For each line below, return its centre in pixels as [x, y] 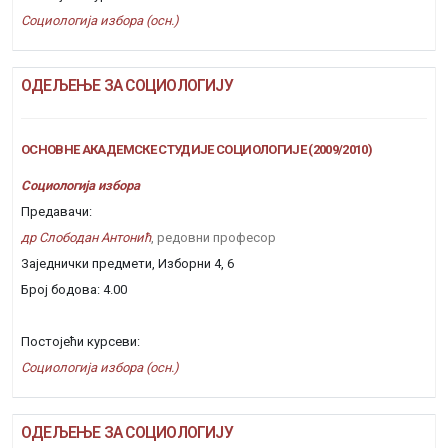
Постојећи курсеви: [80, 341]
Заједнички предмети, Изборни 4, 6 [127, 263]
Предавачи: [56, 211]
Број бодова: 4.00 [74, 289]
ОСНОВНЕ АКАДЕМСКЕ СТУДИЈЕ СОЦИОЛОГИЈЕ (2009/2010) [197, 149]
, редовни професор [213, 237]
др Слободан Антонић [86, 237]
